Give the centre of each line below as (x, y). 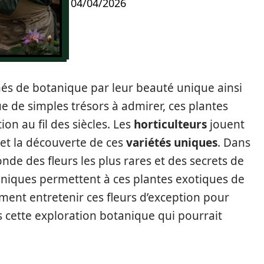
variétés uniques (172, 143)
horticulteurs (170, 124)
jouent (226, 124)
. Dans (234, 143)
